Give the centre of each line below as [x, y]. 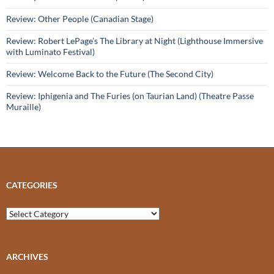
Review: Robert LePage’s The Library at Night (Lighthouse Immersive [135, 41]
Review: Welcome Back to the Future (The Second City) [110, 74]
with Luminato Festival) [50, 52]
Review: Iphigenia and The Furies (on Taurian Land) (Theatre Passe [130, 96]
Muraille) [24, 107]
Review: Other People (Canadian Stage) [80, 19]
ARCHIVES [27, 257]
